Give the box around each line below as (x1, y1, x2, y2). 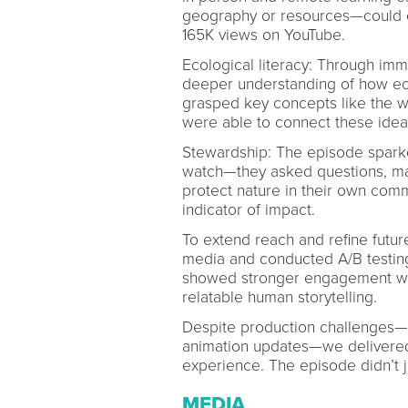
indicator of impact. (181, 200, 320, 219)
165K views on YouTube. (181, 25, 350, 45)
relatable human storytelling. (181, 288, 382, 307)
